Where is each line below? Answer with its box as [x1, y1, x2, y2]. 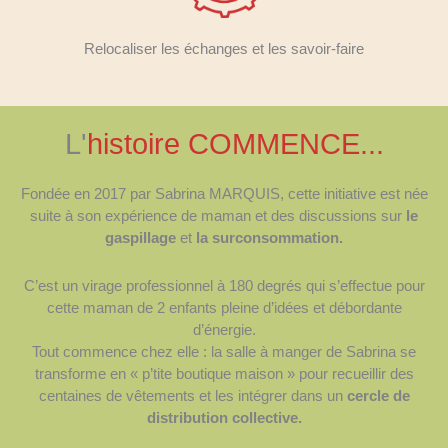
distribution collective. [146, 409, 302, 427]
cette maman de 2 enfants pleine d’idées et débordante [46, 299, 402, 317]
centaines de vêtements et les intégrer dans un [38, 387, 347, 405]
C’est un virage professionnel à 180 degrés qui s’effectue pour [23, 277, 425, 295]
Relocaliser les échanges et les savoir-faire [84, 39, 364, 57]
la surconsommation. [196, 229, 343, 247]
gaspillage [105, 229, 176, 247]
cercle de [346, 387, 410, 405]
